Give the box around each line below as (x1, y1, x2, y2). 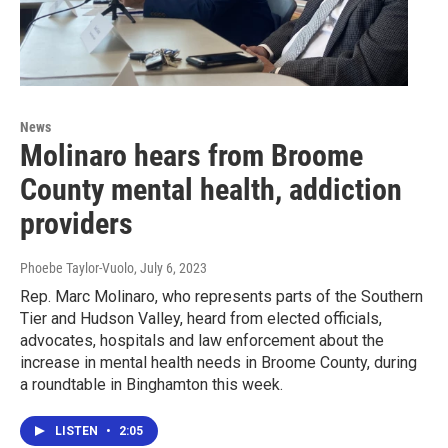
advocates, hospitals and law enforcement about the (20, 331, 384, 351)
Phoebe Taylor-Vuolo (20, 260, 134, 277)
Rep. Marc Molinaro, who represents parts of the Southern (20, 287, 423, 307)
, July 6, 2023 (134, 260, 207, 277)
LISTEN (55, 424, 101, 439)
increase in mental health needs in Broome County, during (20, 353, 417, 373)
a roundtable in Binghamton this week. (20, 375, 283, 395)
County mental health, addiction (20, 172, 402, 208)
